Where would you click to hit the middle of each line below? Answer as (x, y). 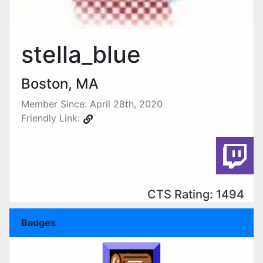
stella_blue (81, 54)
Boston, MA (60, 84)
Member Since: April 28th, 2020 (92, 104)
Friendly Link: (52, 118)
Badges (38, 222)
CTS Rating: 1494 (196, 195)
